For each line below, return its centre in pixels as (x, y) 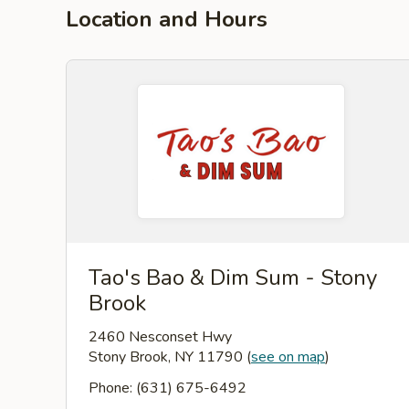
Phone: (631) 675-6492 (168, 388)
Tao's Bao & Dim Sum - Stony (233, 278)
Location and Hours (167, 19)
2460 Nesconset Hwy (160, 337)
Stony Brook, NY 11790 (168, 357)
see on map (288, 357)
